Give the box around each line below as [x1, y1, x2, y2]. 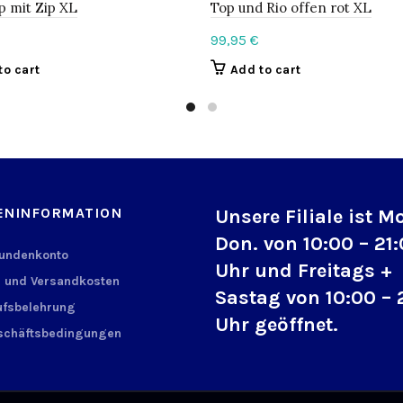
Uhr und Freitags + [215, 258, 392, 282]
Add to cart [230, 61, 301, 77]
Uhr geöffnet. [215, 312, 338, 336]
